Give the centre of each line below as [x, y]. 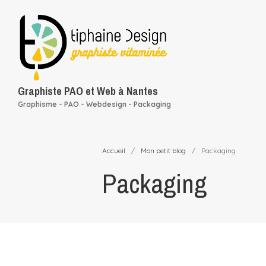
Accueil [114, 151]
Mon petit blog [163, 151]
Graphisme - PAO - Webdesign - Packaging [94, 104]
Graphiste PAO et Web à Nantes [88, 91]
